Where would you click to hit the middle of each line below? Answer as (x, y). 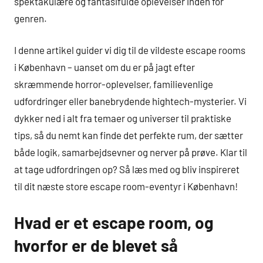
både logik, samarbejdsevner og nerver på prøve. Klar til (131, 152)
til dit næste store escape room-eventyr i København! (126, 186)
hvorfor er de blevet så (96, 246)
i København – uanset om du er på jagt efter (104, 67)
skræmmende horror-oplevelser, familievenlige (114, 84)
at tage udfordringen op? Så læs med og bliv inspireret (127, 169)
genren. (31, 18)
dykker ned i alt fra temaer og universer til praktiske (123, 118)
